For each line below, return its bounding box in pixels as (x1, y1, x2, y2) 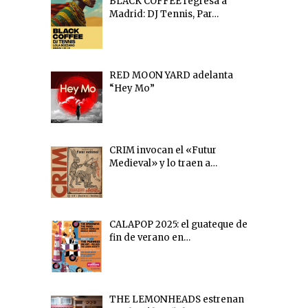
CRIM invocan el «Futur (109, 144, 217, 156)
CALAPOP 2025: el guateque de (109, 219, 247, 231)
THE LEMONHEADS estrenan (109, 293, 244, 305)
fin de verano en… (109, 232, 190, 244)
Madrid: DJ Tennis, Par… (109, 8, 219, 20)
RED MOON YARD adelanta (109, 69, 233, 82)
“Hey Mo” (109, 82, 155, 95)
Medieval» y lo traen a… (109, 157, 217, 169)
